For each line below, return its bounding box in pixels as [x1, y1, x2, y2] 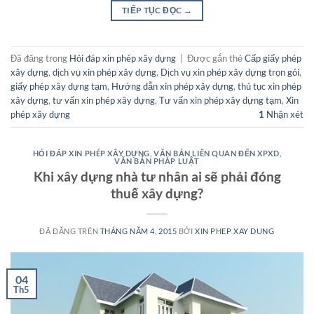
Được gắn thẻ [187, 52, 245, 64]
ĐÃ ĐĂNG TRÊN [39, 226, 100, 236]
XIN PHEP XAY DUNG [195, 226, 275, 236]
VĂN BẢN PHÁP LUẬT [114, 156, 200, 165]
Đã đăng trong [11, 52, 69, 64]
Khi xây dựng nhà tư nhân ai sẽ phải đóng [33, 168, 281, 185]
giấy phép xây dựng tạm [11, 80, 107, 92]
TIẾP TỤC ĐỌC [121, 4, 184, 15]
